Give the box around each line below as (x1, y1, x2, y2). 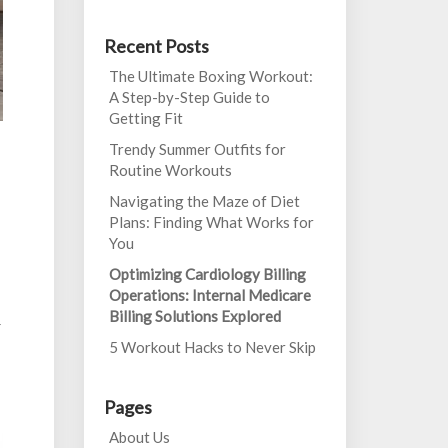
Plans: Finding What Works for (108, 213, 314, 231)
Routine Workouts (108, 161, 232, 179)
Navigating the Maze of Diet (108, 192, 300, 210)
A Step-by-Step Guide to (108, 88, 270, 106)
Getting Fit (108, 109, 183, 127)
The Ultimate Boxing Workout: (108, 67, 313, 85)
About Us (108, 428, 170, 446)
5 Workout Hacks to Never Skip (108, 338, 316, 356)
